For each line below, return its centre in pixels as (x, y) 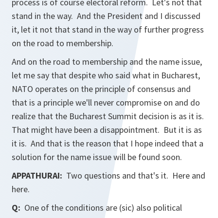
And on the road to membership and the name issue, (107, 62)
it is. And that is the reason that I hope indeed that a (108, 143)
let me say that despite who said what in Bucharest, (106, 75)
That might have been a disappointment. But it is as (107, 130)
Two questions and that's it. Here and (134, 175)
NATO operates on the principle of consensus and (101, 89)
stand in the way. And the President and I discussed (106, 16)
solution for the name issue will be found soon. (97, 157)
